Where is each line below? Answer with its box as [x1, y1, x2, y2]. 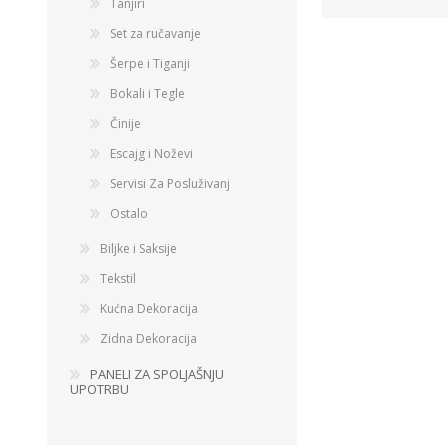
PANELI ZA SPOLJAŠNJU [90, 365, 224, 383]
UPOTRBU [70, 380, 129, 398]
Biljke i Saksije [100, 240, 177, 257]
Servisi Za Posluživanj [110, 175, 230, 192]
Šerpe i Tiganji [110, 55, 190, 72]
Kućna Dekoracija [100, 300, 198, 317]
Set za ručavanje [110, 25, 201, 42]
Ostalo [110, 205, 148, 222]
